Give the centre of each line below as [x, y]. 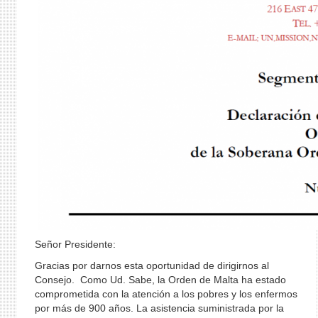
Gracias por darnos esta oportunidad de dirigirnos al [152, 265]
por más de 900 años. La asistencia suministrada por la [159, 308]
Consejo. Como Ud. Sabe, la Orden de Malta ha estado [160, 280]
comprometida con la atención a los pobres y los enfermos [166, 294]
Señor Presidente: [75, 244]
